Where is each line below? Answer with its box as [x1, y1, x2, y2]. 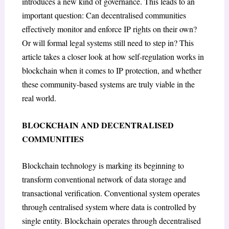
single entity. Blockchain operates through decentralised [21, 215, 201, 226]
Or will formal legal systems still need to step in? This [21, 37, 194, 49]
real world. [21, 93, 56, 104]
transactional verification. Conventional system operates [21, 188, 200, 199]
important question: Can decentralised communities [21, 10, 186, 21]
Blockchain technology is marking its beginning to [21, 160, 184, 171]
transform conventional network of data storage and [21, 174, 186, 185]
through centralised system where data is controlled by [21, 201, 196, 213]
